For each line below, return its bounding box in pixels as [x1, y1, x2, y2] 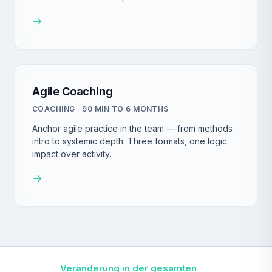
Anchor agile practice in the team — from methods [32, 123, 233, 134]
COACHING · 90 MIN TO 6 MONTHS [32, 104, 169, 114]
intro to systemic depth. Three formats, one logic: [32, 136, 229, 147]
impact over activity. [32, 149, 111, 160]
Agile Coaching [32, 85, 113, 98]
